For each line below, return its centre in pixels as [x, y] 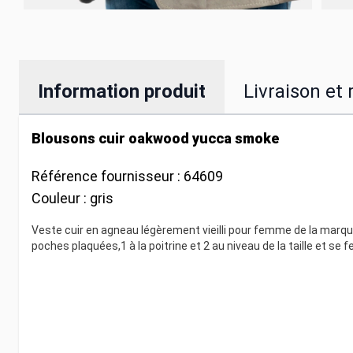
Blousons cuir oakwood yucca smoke [155, 139]
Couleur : [61, 199]
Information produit [122, 92]
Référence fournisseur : [108, 176]
